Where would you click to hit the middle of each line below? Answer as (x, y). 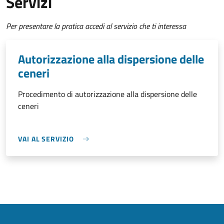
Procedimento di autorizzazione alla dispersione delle (107, 94)
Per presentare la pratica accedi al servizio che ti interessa (96, 26)
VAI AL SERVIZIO (46, 139)
